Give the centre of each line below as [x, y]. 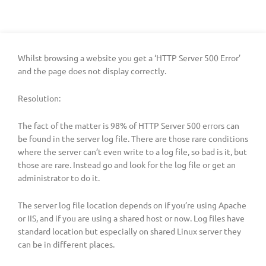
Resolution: [39, 98]
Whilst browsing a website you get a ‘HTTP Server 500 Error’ [129, 58]
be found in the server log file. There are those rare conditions [133, 138]
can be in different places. [66, 244]
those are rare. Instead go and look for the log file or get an [127, 164]
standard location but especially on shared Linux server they [129, 231]
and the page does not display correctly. [92, 71]
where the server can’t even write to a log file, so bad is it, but [132, 151]
